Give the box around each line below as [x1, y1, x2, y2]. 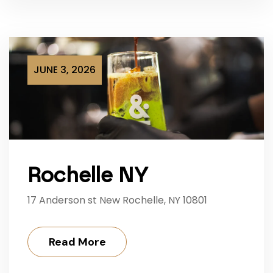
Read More [49, 234, 106, 249]
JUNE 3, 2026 [34, 63, 96, 77]
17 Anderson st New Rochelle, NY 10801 [27, 193, 207, 207]
